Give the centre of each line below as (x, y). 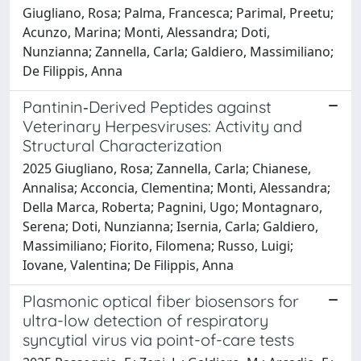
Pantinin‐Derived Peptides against (147, 106)
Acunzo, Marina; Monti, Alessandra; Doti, (146, 32)
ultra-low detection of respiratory (145, 320)
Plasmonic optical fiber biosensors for (161, 301)
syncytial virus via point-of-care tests (158, 339)
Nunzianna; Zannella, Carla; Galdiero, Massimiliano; (178, 51)
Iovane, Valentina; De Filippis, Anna (128, 265)
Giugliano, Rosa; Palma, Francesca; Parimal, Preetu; (178, 12)
